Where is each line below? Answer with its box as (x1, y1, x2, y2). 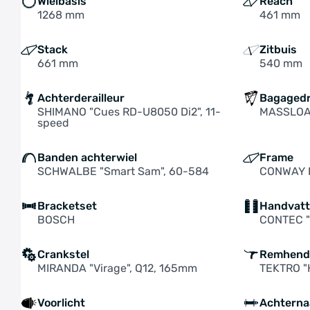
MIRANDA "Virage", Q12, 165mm (37, 262, 197, 275)
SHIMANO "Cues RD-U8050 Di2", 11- (37, 105, 221, 118)
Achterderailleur (37, 91, 125, 104)
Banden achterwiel (37, 151, 137, 164)
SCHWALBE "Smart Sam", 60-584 (37, 165, 209, 178)
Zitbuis (259, 43, 298, 56)
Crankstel (37, 248, 89, 261)
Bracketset (37, 199, 97, 212)
